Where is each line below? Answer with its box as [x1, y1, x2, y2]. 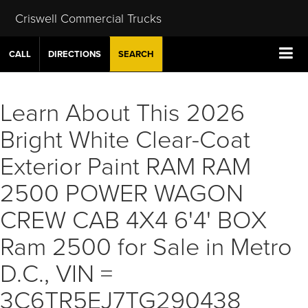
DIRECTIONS [48, 47, 101, 60]
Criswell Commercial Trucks [14, 9, 162, 26]
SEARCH [118, 47, 154, 60]
